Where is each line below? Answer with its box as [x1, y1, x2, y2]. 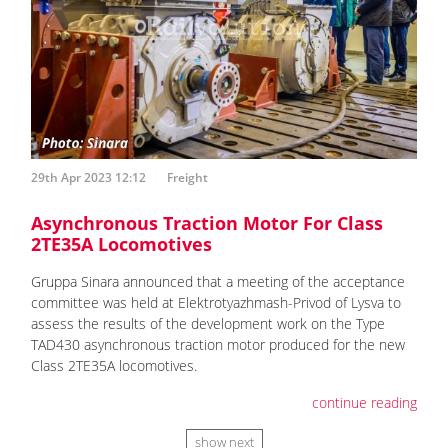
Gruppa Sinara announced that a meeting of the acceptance [31, 272, 405, 292]
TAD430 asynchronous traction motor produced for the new [31, 335, 405, 355]
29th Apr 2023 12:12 [31, 169, 146, 187]
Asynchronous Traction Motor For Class [31, 211, 383, 236]
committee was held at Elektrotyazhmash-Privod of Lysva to [31, 293, 401, 313]
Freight [167, 169, 208, 187]
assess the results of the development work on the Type [31, 314, 385, 334]
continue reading [312, 393, 417, 413]
